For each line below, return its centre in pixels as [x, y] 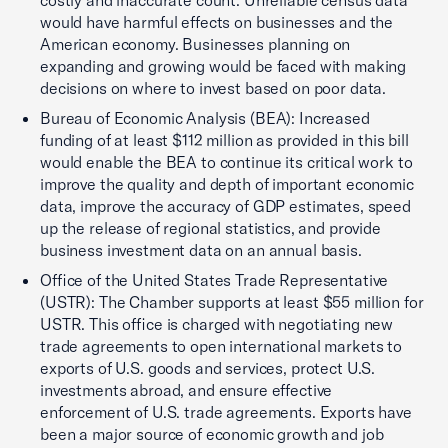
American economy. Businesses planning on [195, 44]
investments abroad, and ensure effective [186, 390]
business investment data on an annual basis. [201, 250]
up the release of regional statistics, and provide [210, 228]
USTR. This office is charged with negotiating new [217, 324]
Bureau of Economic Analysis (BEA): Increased [205, 118]
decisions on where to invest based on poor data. [213, 88]
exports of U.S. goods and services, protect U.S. [208, 368]
